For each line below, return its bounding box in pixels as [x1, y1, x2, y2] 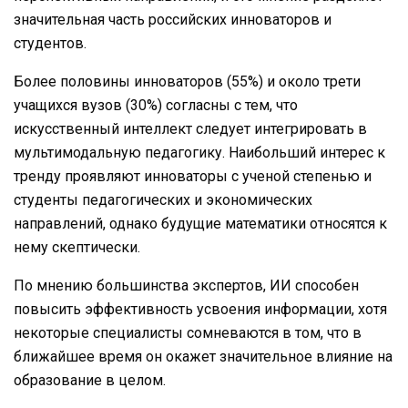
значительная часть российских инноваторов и [14, 10, 331, 28]
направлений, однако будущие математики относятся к [14, 214, 387, 232]
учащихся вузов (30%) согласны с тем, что [14, 96, 298, 114]
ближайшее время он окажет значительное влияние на [14, 347, 393, 365]
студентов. [14, 34, 87, 52]
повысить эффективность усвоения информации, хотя [14, 300, 387, 318]
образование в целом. [14, 371, 166, 389]
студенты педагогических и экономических [14, 190, 312, 209]
